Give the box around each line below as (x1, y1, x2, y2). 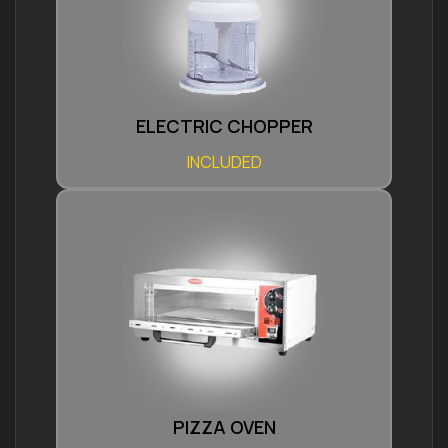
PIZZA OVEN (172, 414, 276, 439)
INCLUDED (186, 150, 262, 173)
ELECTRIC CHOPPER (135, 113, 313, 138)
